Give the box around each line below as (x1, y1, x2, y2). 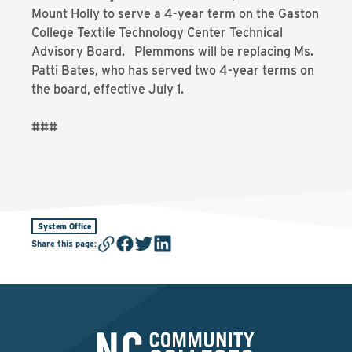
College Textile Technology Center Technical (31, 25, 283, 40)
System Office (37, 221, 91, 231)
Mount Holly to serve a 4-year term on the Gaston (31, 6, 319, 21)
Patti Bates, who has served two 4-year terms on (31, 63, 314, 78)
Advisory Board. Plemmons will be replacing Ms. (31, 44, 313, 59)
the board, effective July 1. (31, 82, 184, 97)
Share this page (31, 237, 94, 249)
